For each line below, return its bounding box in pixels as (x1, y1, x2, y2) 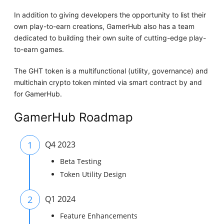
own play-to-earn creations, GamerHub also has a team (14, 22, 195, 31)
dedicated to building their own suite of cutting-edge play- (14, 33, 206, 42)
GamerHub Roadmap (14, 110, 133, 125)
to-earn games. (14, 45, 64, 54)
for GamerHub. (14, 89, 62, 98)
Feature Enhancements (60, 211, 138, 221)
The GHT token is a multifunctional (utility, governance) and (14, 66, 208, 75)
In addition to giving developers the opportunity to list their (14, 10, 206, 19)
